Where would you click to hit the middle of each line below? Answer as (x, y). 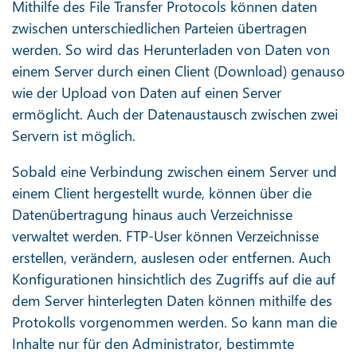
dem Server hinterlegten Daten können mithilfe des (172, 300)
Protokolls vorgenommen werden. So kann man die (175, 322)
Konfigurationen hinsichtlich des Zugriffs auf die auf (174, 279)
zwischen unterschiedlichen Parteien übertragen (159, 27)
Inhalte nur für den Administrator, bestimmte (153, 343)
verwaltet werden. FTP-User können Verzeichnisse (165, 235)
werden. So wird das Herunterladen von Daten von (171, 49)
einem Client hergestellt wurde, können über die (162, 192)
